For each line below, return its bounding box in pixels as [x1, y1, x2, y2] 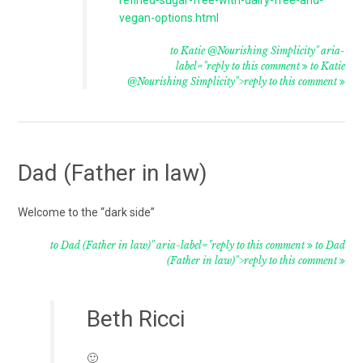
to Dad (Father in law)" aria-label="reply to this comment [49, 238, 307, 251]
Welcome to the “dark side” [18, 205, 156, 219]
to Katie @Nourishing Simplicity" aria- [169, 44, 345, 57]
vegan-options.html [119, 11, 220, 24]
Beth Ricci [87, 305, 186, 332]
